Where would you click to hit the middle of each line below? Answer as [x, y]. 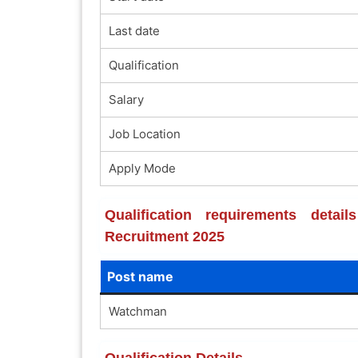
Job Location [144, 133]
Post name [140, 276]
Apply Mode [142, 168]
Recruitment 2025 [164, 236]
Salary [126, 99]
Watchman [137, 311]
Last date [134, 30]
